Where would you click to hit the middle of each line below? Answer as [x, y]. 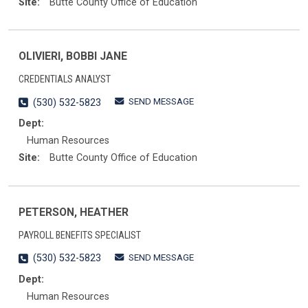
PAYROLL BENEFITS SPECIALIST [80, 235]
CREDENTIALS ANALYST [65, 79]
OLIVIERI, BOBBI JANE [73, 56]
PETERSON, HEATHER [74, 212]
